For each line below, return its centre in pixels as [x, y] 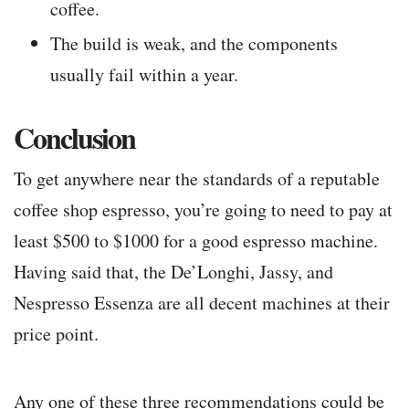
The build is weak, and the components [194, 44]
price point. [56, 334]
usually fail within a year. [144, 75]
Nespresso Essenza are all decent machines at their [202, 303]
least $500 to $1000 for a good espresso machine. [196, 241]
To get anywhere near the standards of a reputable [197, 179]
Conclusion [74, 138]
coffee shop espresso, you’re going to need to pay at [203, 210]
